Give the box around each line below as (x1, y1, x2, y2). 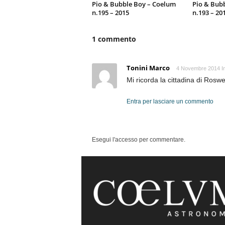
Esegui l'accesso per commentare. (91, 136, 185, 144)
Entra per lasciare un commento (126, 98, 213, 105)
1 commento (91, 34, 136, 44)
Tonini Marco (126, 63, 170, 73)
